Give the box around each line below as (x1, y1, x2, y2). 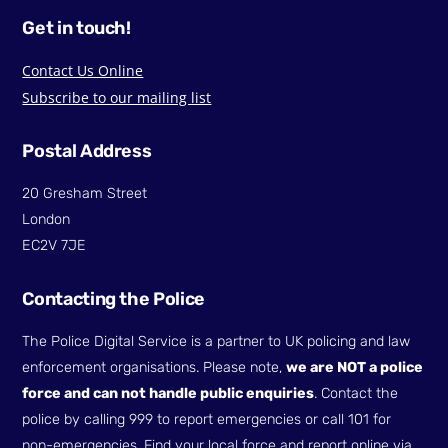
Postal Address (22, 140, 152, 163)
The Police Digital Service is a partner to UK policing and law (22, 333, 411, 351)
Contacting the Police (22, 288, 205, 311)
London (22, 211, 71, 229)
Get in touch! (22, 16, 131, 39)
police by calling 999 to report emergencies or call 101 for (22, 411, 392, 429)
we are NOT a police (286, 359, 424, 377)
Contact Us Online (22, 60, 144, 80)
